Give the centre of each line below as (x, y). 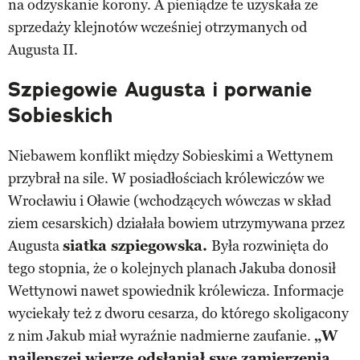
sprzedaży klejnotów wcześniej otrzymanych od (157, 27)
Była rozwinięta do (270, 245)
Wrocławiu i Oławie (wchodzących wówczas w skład (170, 200)
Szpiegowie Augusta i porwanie (160, 89)
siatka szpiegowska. (137, 245)
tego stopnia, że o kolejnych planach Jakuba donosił (172, 268)
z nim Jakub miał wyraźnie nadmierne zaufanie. (161, 335)
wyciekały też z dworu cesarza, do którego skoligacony (178, 313)
